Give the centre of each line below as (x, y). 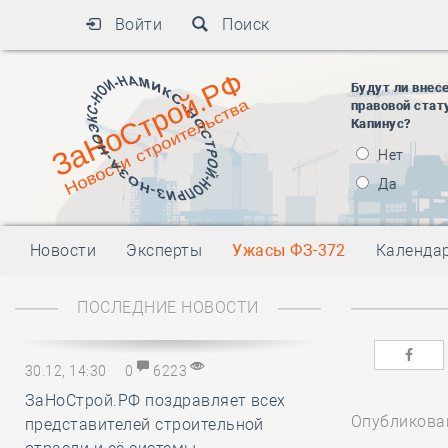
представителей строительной (144, 424)
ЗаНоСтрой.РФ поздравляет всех (155, 400)
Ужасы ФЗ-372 (289, 250)
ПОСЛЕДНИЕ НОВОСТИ (168, 307)
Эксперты (164, 250)
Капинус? (381, 123)
